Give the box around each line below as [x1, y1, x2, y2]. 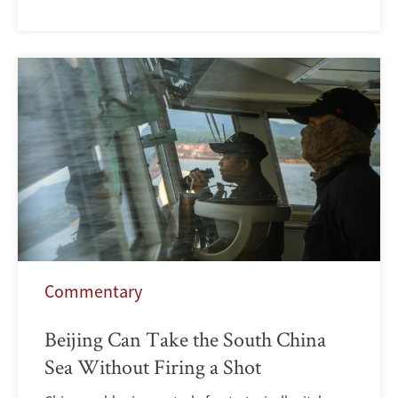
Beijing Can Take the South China [44, 325, 326, 354]
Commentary [44, 280, 142, 303]
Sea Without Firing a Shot [44, 353, 261, 381]
